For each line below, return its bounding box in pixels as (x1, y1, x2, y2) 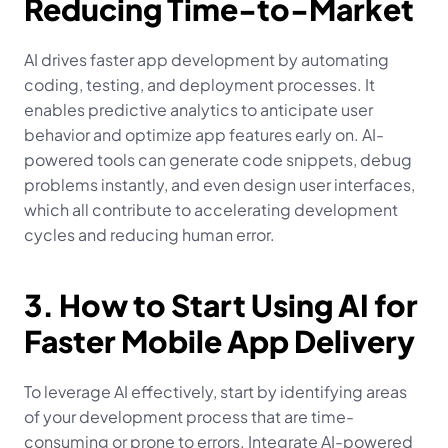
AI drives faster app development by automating (24, 49, 389, 70)
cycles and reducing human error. (24, 224, 275, 245)
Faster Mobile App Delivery (24, 322, 415, 360)
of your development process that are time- (24, 406, 354, 427)
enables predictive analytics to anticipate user (24, 99, 373, 120)
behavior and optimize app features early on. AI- (24, 124, 384, 145)
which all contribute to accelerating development (24, 199, 398, 220)
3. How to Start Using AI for (24, 286, 418, 324)
